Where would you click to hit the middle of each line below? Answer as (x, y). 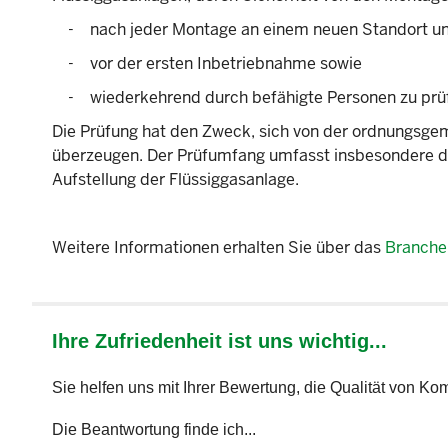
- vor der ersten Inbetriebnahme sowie (215, 64)
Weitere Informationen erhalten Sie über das (218, 248)
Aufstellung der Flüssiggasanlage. (175, 180)
